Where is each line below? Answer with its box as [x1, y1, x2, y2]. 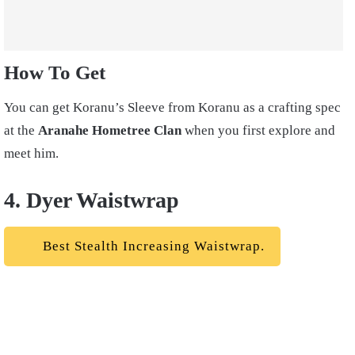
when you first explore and [181, 123, 335, 139]
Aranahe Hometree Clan [38, 123, 181, 139]
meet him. [4, 146, 59, 162]
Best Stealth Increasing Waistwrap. [39, 239, 265, 254]
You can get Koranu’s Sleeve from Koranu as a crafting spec [4, 100, 341, 116]
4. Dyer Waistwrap [4, 188, 179, 213]
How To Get [4, 61, 105, 83]
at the [4, 123, 38, 139]
